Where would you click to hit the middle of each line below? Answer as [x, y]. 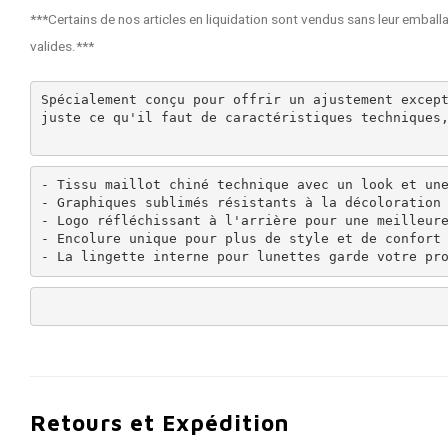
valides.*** [62, 47]
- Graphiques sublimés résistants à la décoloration [240, 203]
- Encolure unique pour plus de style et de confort [240, 239]
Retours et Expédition [160, 422]
